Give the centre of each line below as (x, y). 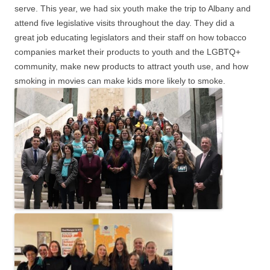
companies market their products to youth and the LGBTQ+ (127, 52)
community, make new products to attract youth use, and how (131, 67)
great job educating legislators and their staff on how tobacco (130, 38)
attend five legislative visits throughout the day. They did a (124, 23)
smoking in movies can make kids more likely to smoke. (120, 81)
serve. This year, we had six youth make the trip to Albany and (133, 9)
